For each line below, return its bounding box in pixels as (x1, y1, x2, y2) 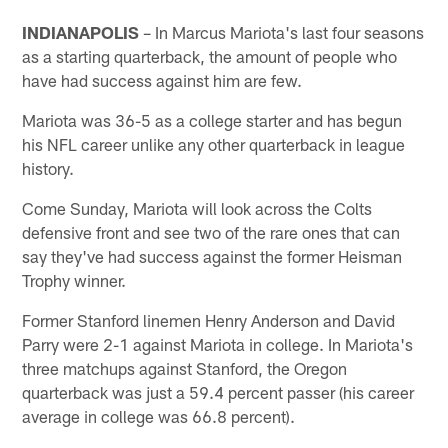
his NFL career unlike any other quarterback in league (22, 133, 406, 154)
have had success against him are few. (22, 69, 303, 90)
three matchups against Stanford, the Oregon (22, 357, 348, 378)
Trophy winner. (22, 269, 127, 290)
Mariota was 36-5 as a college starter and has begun (22, 109, 403, 130)
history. (22, 157, 75, 178)
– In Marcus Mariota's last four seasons (139, 21, 425, 42)
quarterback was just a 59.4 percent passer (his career (22, 381, 415, 402)
